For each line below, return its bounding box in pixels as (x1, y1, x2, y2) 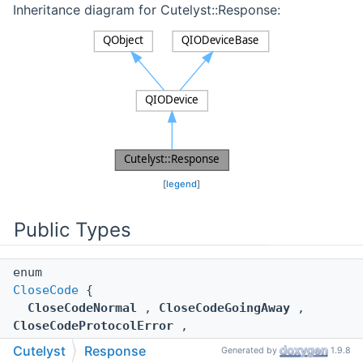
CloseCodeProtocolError (13, 318, 173, 334)
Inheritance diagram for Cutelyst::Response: (13, 2, 280, 19)
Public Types (14, 218, 131, 242)
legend (166, 178, 197, 190)
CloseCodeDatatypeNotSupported (13, 336, 224, 352)
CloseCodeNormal (28, 301, 137, 316)
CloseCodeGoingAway (159, 301, 290, 316)
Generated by (221, 345, 280, 357)
